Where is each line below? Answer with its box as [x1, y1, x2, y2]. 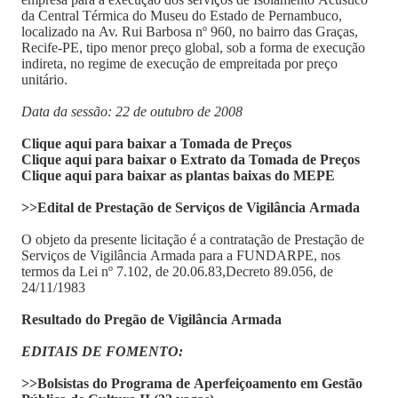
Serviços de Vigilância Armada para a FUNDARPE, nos [21, 248, 340, 263]
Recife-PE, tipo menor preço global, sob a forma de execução [21, 40, 365, 55]
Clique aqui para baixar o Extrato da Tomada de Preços [21, 152, 360, 167]
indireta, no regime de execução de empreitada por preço [21, 56, 338, 71]
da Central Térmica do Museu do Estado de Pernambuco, [21, 8, 342, 23]
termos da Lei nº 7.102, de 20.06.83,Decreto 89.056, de [21, 264, 333, 279]
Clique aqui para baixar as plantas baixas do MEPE [21, 168, 335, 183]
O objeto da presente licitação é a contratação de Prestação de [21, 232, 364, 247]
